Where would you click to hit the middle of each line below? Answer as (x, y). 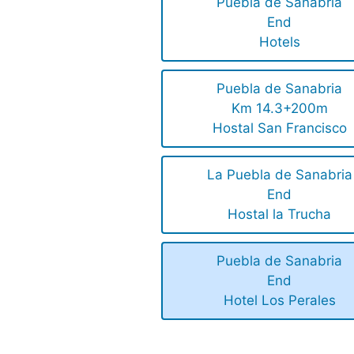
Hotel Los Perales (279, 301)
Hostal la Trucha (280, 215)
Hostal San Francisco (279, 128)
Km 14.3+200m (279, 109)
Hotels (279, 42)
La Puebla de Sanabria (279, 175)
